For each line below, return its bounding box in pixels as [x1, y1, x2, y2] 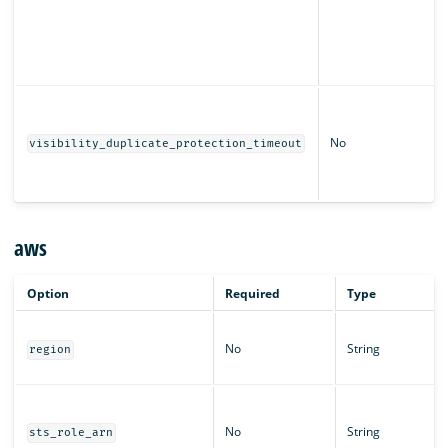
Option [26, 285, 69, 303]
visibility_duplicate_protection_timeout [29, 136, 303, 150]
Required [224, 285, 280, 303]
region [29, 343, 72, 357]
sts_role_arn [29, 426, 114, 440]
